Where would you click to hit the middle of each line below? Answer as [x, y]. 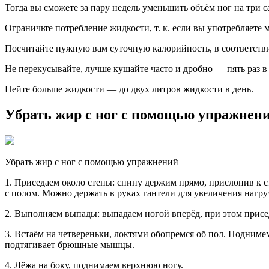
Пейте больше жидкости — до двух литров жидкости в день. [129, 89]
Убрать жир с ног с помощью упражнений [92, 162]
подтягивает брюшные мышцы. [70, 244]
